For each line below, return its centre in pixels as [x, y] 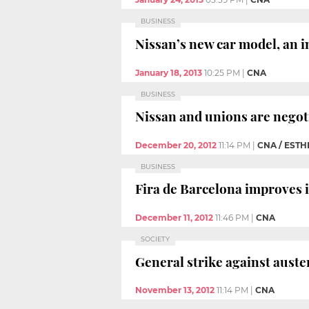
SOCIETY [155, 239]
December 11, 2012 [174, 217]
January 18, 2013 [169, 72]
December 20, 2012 [176, 145]
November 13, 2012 [175, 290]
